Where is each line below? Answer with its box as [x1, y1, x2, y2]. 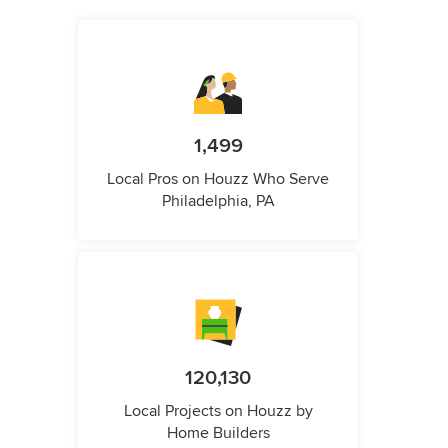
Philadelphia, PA [161, 191, 275, 212]
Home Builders [166, 423, 270, 444]
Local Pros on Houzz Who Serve [107, 169, 329, 190]
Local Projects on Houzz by [123, 401, 313, 422]
